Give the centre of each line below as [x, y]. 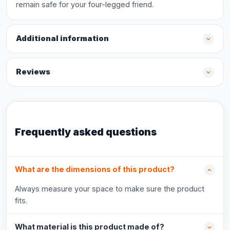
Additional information [62, 39]
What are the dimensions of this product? [95, 169]
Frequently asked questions [86, 132]
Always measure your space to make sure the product [110, 189]
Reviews [33, 72]
